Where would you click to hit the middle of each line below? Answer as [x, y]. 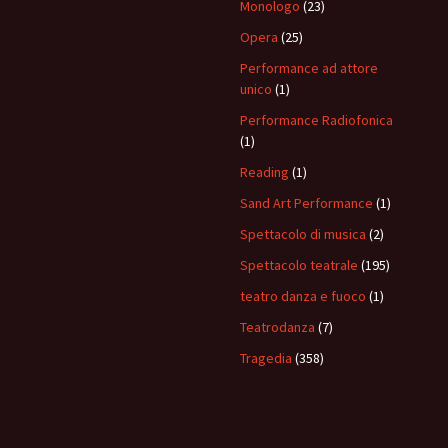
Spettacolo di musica [303, 234]
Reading [264, 172]
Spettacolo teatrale [299, 265]
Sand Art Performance [306, 203]
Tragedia [266, 358]
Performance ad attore [309, 68]
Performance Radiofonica [316, 120]
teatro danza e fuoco [303, 296]
